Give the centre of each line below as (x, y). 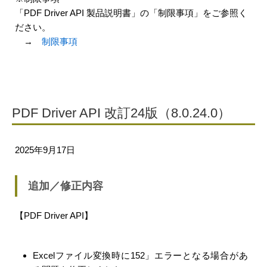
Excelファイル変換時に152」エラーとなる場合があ (140, 255)
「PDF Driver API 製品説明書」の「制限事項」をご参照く (131, 13)
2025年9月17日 (45, 150)
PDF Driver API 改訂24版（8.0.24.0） (121, 113)
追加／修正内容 (66, 186)
